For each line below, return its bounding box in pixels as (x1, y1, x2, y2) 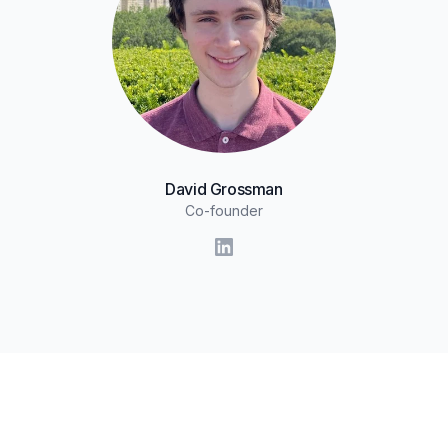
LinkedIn (223, 237, 287, 258)
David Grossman (165, 178, 283, 199)
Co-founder (185, 201, 263, 219)
